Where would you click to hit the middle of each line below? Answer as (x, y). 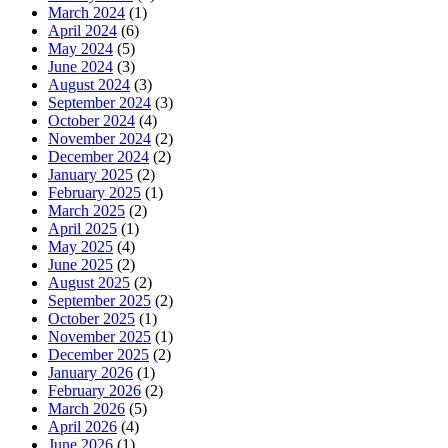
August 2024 (89, 85)
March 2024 (86, 13)
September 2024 (99, 103)
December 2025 (98, 355)
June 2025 (80, 265)
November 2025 (99, 337)
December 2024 (98, 157)
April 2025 (82, 229)
